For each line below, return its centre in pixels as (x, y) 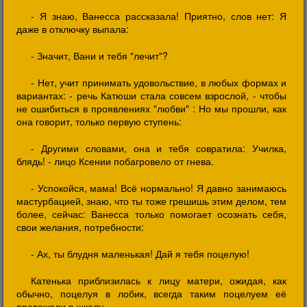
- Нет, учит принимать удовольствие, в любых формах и (159, 82)
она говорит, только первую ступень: (99, 121)
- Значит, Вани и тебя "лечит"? (99, 56)
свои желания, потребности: (80, 227)
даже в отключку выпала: (73, 29)
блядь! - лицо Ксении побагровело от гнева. (115, 161)
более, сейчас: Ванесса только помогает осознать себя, (151, 214)
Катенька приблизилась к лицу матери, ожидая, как (159, 280)
